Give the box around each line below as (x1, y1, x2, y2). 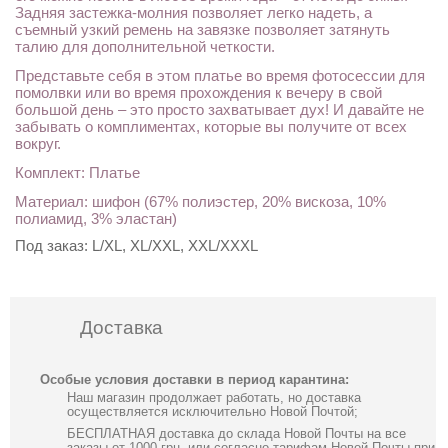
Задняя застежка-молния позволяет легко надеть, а (15, 3, 372, 21)
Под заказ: (15, 236, 92, 254)
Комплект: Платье (15, 163, 140, 181)
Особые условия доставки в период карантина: (40, 371, 349, 387)
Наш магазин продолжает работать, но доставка (67, 389, 361, 405)
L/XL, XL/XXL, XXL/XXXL (92, 236, 258, 254)
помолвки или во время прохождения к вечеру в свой (15, 83, 382, 101)
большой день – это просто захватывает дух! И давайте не (15, 100, 424, 118)
